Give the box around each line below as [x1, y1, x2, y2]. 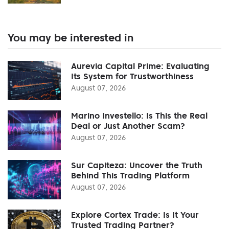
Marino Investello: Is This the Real [71, 110, 208, 121]
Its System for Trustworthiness [71, 71, 194, 81]
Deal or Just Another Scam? [71, 120, 185, 131]
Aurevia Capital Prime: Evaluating [71, 60, 210, 71]
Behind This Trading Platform [71, 170, 190, 180]
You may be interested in [8, 31, 133, 44]
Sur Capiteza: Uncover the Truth [71, 159, 202, 170]
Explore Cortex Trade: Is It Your [71, 209, 199, 220]
